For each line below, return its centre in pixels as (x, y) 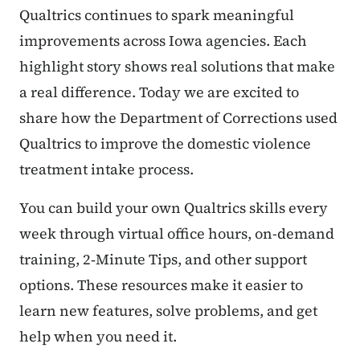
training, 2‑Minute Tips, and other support (163, 260)
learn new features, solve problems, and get (168, 311)
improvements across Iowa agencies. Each (163, 41)
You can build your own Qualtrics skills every (174, 208)
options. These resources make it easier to (161, 285)
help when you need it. (98, 337)
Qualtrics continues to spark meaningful (157, 15)
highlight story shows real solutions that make (177, 67)
